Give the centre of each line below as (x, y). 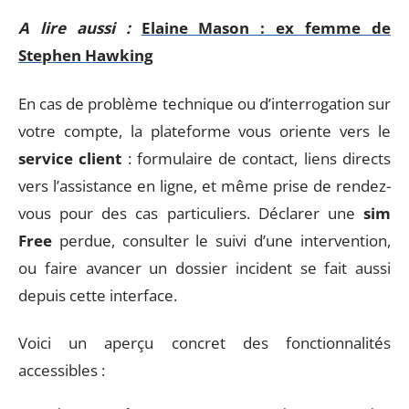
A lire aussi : (74, 28)
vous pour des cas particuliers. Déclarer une (191, 213)
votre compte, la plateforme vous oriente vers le (204, 131)
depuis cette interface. (98, 295)
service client (70, 158)
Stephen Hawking (86, 55)
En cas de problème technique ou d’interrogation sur (204, 103)
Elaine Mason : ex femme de (266, 28)
